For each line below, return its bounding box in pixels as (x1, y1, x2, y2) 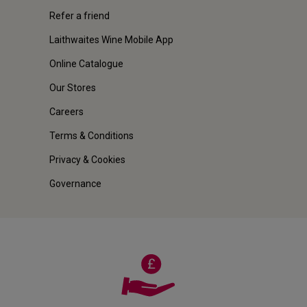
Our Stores (49, 82, 96, 93)
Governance (49, 177, 101, 189)
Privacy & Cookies (49, 153, 125, 165)
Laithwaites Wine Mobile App (49, 34, 173, 45)
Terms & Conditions (49, 130, 134, 141)
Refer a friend (49, 10, 110, 21)
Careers (49, 106, 84, 117)
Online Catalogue (49, 58, 123, 69)
